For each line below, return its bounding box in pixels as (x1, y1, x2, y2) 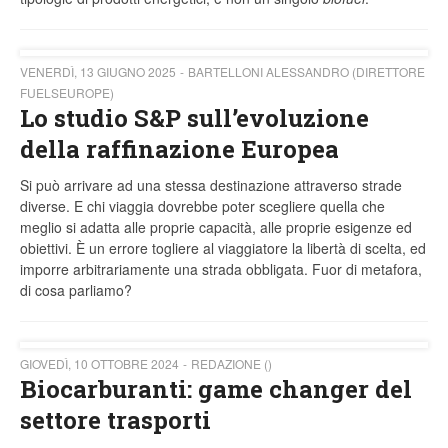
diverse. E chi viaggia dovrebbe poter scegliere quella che (20, 196, 385, 217)
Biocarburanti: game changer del (20, 373, 412, 406)
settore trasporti (20, 404, 211, 437)
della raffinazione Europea (20, 133, 339, 166)
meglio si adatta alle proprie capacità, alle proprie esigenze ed (20, 217, 412, 238)
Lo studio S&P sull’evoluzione (20, 102, 369, 135)
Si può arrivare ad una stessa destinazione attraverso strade (20, 175, 402, 196)
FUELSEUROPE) (20, 84, 114, 102)
